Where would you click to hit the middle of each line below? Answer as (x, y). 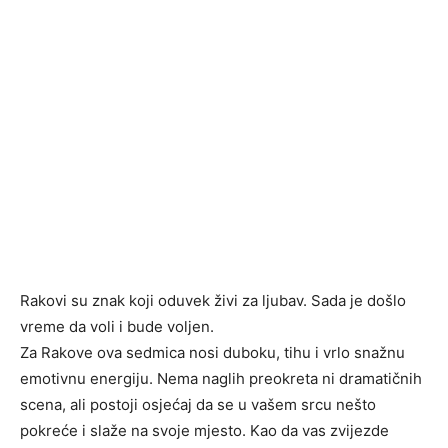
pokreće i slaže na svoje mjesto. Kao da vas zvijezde (204, 431)
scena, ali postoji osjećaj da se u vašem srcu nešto (198, 405)
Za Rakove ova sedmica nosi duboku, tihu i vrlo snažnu (212, 353)
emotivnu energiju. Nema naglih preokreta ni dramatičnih (221, 379)
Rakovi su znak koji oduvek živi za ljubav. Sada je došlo (213, 301)
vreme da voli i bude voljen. (117, 327)
